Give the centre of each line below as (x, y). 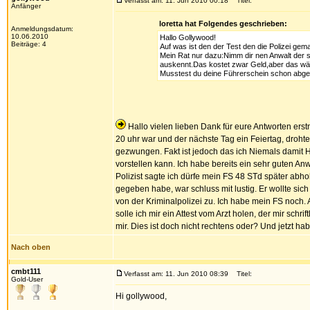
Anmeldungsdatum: (42, 29)
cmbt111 (26, 271)
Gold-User (27, 279)
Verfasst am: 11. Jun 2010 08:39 (176, 274)
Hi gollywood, (141, 296)
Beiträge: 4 (29, 44)
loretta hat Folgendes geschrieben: (223, 24)
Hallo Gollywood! (188, 37)
